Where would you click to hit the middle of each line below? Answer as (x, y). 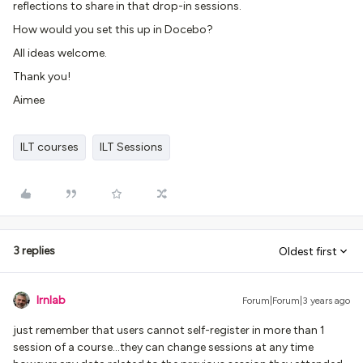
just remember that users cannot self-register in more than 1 (169, 330)
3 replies (34, 251)
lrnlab (51, 300)
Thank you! (42, 77)
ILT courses (49, 147)
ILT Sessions (131, 147)
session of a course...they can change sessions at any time (163, 347)
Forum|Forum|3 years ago (296, 301)
